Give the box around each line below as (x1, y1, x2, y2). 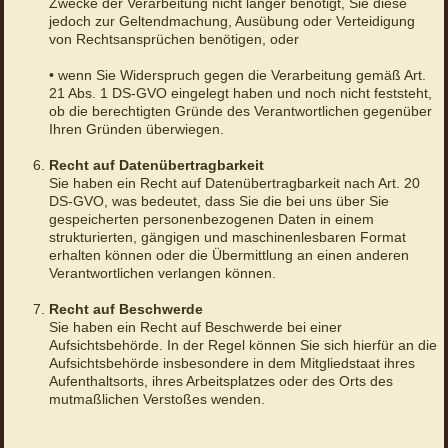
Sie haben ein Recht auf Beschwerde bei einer (48, 319, 342, 336)
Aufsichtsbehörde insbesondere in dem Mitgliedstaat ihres (48, 355, 415, 372)
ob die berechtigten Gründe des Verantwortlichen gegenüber (48, 103, 432, 120)
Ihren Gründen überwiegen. (48, 121, 224, 138)
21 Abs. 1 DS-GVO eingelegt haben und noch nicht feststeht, (48, 85, 432, 102)
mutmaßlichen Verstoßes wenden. (48, 391, 269, 408)
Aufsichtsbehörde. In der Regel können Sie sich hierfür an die (48, 337, 437, 354)
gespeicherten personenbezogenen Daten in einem (48, 211, 374, 228)
